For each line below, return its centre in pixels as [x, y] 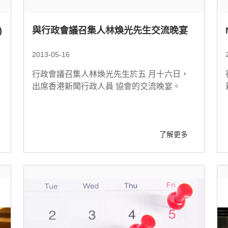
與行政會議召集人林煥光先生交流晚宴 [110, 31]
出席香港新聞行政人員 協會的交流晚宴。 [106, 86]
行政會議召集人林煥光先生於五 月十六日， [110, 74]
